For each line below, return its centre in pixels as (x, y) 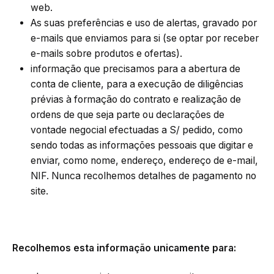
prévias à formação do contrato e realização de (136, 100)
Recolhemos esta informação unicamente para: (124, 248)
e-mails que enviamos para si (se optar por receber (145, 39)
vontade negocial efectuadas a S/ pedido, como (137, 130)
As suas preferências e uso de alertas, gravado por (144, 23)
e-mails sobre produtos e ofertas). (106, 54)
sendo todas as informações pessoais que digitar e (142, 146)
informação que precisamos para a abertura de (135, 69)
